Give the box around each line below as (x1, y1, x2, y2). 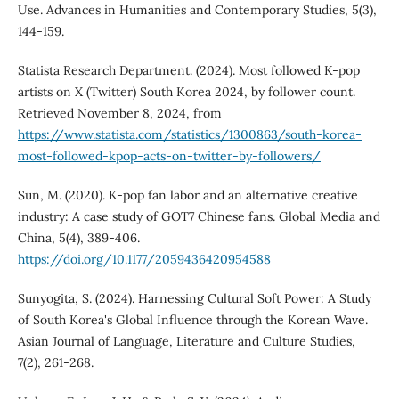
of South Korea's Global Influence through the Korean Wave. (17, 311, 368, 328)
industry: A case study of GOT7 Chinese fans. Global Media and (17, 208, 380, 224)
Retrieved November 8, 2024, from (17, 104, 222, 121)
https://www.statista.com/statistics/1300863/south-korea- (17, 126, 362, 142)
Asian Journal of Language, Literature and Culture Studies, (17, 332, 355, 349)
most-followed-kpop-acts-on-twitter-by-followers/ (17, 147, 321, 164)
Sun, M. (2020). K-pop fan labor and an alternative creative (17, 186, 358, 203)
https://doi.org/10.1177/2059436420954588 (17, 250, 271, 267)
